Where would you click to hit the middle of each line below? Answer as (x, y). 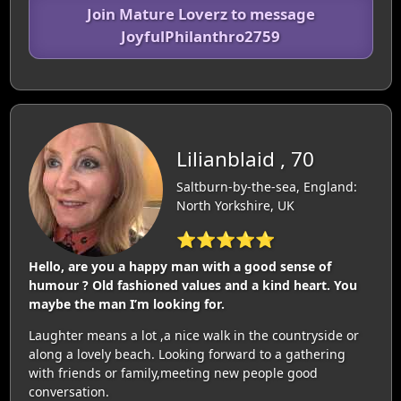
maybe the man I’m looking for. (126, 304)
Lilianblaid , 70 (245, 158)
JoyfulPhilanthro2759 (200, 36)
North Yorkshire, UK (235, 205)
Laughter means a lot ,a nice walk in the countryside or (193, 335)
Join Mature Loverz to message (200, 14)
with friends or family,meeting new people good (173, 373)
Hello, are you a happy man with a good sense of (179, 266)
